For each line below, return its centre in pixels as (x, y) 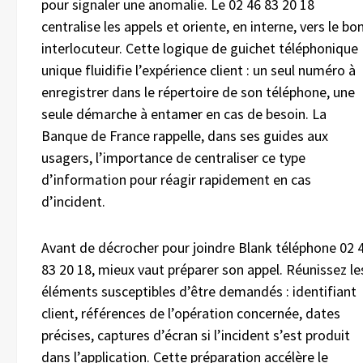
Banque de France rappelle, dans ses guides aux (185, 136)
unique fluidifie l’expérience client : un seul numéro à (199, 70)
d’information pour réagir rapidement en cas (176, 180)
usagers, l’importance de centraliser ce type (173, 158)
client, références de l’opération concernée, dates (191, 314)
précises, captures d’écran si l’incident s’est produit (196, 335)
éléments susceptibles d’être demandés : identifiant (199, 292)
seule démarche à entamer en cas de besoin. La (184, 114)
